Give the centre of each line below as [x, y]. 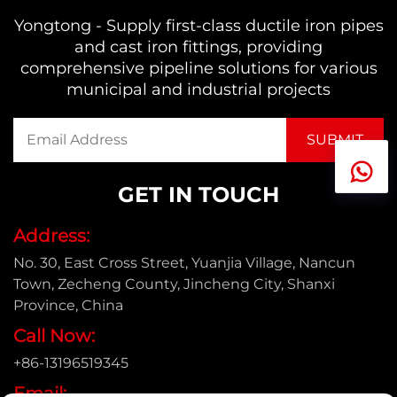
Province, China [68, 306]
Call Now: [54, 336]
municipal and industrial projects [198, 90]
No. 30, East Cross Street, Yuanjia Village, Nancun [184, 263]
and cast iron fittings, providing [198, 47]
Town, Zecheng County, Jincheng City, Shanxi [174, 284]
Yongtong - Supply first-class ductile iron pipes [198, 26]
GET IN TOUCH [198, 195]
